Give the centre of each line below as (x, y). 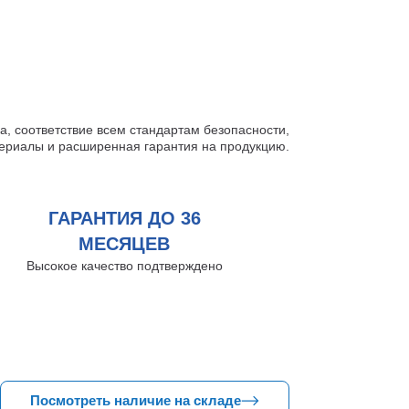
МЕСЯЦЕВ (125, 244)
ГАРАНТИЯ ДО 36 (124, 218)
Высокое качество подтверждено (124, 266)
